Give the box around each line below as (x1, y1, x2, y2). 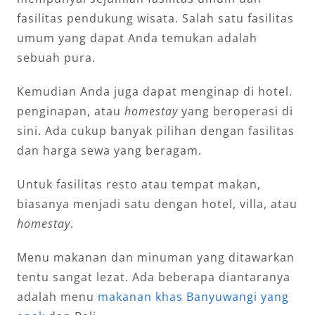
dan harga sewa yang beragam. (17, 143, 202, 159)
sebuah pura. (17, 50, 96, 66)
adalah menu (17, 289, 98, 305)
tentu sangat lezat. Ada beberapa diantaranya (17, 269, 290, 285)
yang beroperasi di (181, 103, 293, 120)
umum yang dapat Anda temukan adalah (17, 30, 257, 46)
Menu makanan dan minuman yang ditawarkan (17, 250, 295, 266)
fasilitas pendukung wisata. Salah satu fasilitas (17, 11, 294, 27)
